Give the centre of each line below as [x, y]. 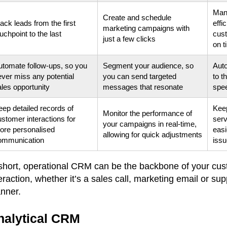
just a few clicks [129, 39]
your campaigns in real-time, [150, 124]
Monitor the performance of [147, 113]
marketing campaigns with [146, 28]
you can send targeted [140, 76]
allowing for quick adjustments [153, 134]
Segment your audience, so [148, 65]
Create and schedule [137, 17]
